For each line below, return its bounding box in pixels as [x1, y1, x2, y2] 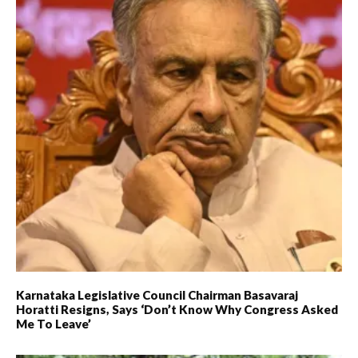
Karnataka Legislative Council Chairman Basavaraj [16, 287, 298, 302]
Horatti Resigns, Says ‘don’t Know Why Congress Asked [16, 301, 338, 316]
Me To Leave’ [16, 316, 91, 331]
